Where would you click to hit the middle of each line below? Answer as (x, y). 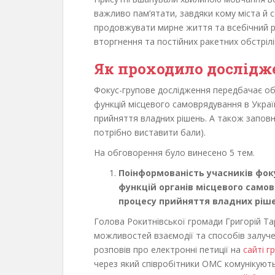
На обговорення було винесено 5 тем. (174, 152)
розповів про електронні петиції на (168, 249)
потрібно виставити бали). (150, 132)
